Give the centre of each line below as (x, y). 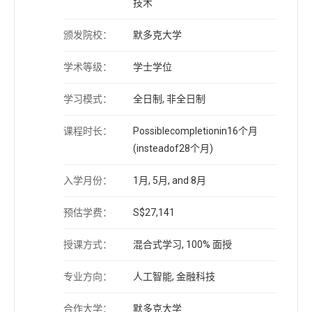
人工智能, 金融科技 (174, 276)
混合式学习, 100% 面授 (182, 244)
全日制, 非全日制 (169, 99)
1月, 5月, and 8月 (170, 180)
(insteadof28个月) (173, 148)
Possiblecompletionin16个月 (195, 131)
